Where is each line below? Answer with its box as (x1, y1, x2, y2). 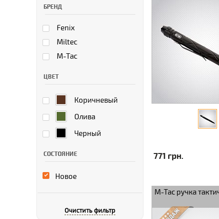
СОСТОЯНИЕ (44, 151, 77, 158)
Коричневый (74, 96, 118, 105)
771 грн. (153, 151, 183, 161)
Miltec (57, 38, 77, 46)
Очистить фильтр (65, 207, 115, 215)
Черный (74, 129, 101, 138)
